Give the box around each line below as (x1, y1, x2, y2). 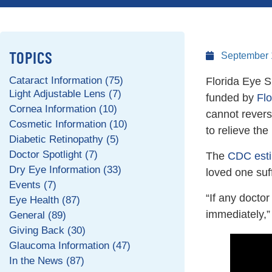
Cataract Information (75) (9, 74, 123, 86)
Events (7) (9, 178, 56, 191)
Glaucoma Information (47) (9, 239, 131, 251)
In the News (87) (9, 254, 84, 267)
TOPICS (9, 47, 53, 67)
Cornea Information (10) (9, 103, 117, 115)
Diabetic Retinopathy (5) (9, 133, 119, 145)
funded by (205, 91, 257, 104)
